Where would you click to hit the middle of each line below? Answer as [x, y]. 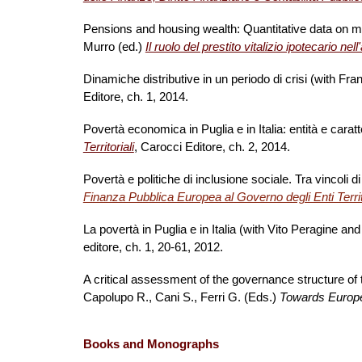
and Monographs [169, 344]
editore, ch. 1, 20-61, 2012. [153, 247]
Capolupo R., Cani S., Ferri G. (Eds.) [181, 297]
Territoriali [108, 147]
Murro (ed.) [114, 47]
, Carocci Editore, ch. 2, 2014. [212, 147]
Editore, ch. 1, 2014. [135, 97]
